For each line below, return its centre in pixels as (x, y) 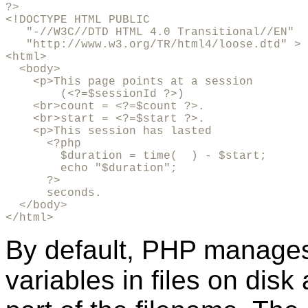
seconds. (54, 193)
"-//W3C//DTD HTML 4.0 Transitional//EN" (150, 32)
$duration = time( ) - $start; (140, 156)
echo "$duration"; (95, 168)
